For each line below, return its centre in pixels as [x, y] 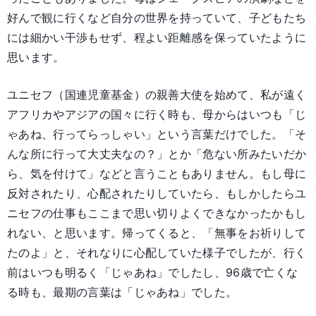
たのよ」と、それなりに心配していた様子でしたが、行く [157, 253]
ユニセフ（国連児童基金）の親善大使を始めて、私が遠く [157, 95]
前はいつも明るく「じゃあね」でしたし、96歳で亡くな [153, 273]
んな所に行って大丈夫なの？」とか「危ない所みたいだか [157, 154]
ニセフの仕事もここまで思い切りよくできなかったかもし [157, 213]
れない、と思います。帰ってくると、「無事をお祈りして [157, 233]
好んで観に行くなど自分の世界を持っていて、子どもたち [157, 18]
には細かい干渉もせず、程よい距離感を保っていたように [157, 38]
